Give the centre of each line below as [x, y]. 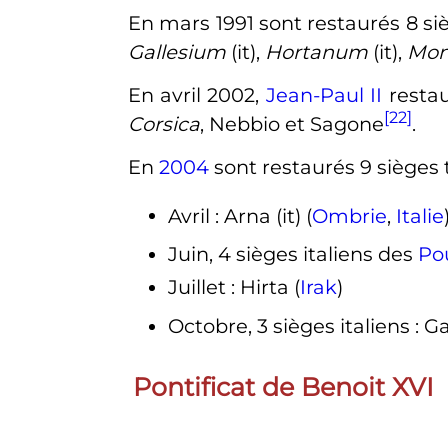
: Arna [245, 215]
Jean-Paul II [324, 95]
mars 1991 [206, 23]
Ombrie [349, 215]
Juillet [196, 287]
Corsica [163, 123]
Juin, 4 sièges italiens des [292, 253]
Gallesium [176, 51]
